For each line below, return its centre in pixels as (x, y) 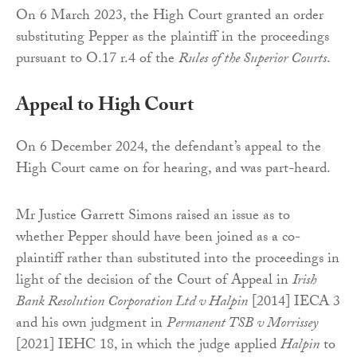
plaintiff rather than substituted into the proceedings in (178, 261)
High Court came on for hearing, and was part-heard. (173, 171)
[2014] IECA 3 (294, 304)
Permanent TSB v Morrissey (242, 325)
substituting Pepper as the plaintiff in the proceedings (173, 39)
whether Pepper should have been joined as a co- (158, 239)
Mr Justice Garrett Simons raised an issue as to (153, 218)
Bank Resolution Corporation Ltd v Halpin (132, 304)
